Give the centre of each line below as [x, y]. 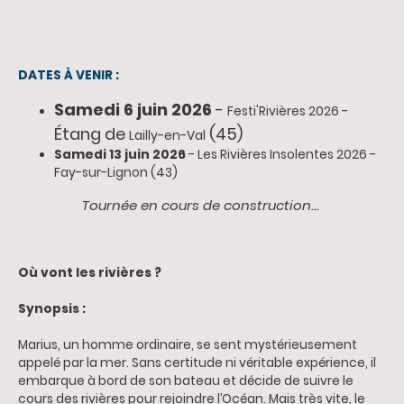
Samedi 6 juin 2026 [133, 109]
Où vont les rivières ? [90, 272]
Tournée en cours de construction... [202, 205]
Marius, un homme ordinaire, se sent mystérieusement [188, 344]
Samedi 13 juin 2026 [120, 154]
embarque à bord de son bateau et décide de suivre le [186, 381]
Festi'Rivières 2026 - [288, 111]
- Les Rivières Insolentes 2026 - [281, 154]
